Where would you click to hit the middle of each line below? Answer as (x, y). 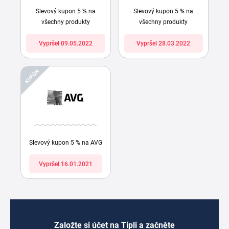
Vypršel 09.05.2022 (65, 43)
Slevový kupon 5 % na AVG (65, 143)
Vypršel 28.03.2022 (164, 43)
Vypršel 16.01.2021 (65, 164)
